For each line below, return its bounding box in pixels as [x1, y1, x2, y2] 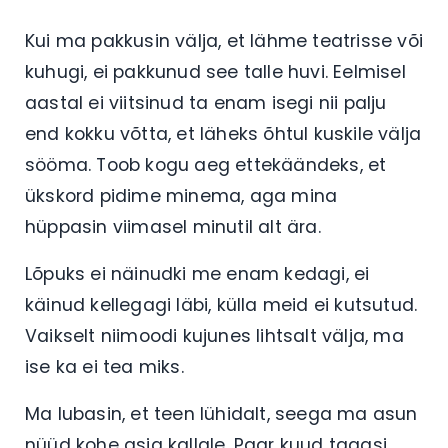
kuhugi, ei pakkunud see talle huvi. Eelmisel [25, 59, 406, 84]
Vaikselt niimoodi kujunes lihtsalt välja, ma [25, 323, 404, 348]
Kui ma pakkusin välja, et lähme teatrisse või [25, 28, 424, 53]
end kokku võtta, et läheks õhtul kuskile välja [25, 121, 422, 146]
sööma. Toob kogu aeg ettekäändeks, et [25, 152, 387, 177]
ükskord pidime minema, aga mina [25, 183, 338, 208]
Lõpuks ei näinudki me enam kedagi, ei [25, 261, 370, 286]
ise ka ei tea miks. [25, 354, 189, 379]
